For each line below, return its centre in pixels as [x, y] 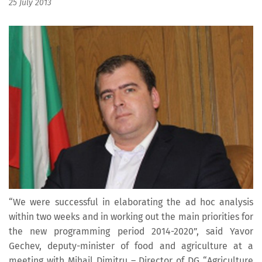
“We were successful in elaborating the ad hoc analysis [131, 202]
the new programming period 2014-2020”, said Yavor [131, 232]
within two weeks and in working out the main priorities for [131, 217]
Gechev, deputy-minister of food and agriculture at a [131, 246]
